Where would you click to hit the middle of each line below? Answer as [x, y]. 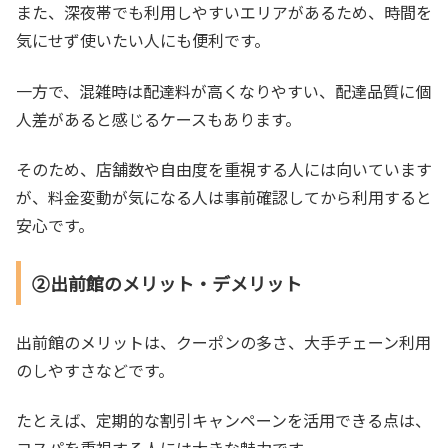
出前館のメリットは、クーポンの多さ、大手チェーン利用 [223, 341]
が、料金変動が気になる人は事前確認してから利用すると [224, 197]
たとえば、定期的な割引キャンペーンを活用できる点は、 [223, 420]
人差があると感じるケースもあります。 [158, 118]
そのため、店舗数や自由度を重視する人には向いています [224, 169]
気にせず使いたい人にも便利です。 [143, 40]
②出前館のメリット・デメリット [166, 283]
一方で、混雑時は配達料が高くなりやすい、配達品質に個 [223, 90]
